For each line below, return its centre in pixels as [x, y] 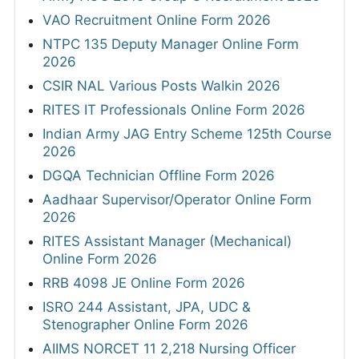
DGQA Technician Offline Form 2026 [159, 175]
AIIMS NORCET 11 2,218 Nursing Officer [169, 348]
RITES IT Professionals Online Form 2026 [174, 109]
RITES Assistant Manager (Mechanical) [167, 241]
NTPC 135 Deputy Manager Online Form [171, 44]
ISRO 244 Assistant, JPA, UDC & [147, 307]
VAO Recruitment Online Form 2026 [157, 20]
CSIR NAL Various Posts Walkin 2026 [161, 85]
